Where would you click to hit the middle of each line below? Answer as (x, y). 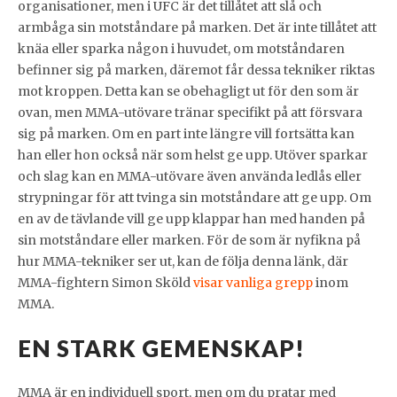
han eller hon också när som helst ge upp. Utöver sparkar (193, 156)
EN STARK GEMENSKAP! (161, 349)
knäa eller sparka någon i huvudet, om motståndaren (181, 49)
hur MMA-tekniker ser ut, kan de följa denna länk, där (183, 262)
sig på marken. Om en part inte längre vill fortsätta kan (186, 134)
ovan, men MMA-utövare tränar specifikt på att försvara (190, 113)
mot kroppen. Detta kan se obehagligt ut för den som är (188, 92)
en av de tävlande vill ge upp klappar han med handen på (191, 219)
